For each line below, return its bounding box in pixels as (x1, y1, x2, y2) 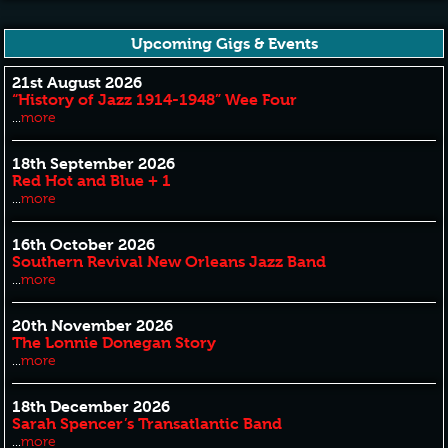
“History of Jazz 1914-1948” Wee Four (12, 90, 298, 109)
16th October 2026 (12, 235, 156, 254)
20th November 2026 (12, 316, 174, 335)
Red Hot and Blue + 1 (12, 171, 172, 190)
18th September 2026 (12, 154, 176, 173)
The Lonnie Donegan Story (12, 333, 217, 352)
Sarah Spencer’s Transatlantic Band (12, 414, 283, 433)
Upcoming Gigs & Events (130, 34, 318, 53)
